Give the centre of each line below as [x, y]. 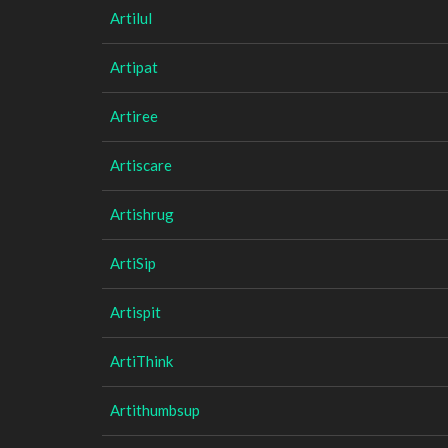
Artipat [134, 66]
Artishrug [142, 213]
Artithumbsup [155, 409]
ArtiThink [141, 360]
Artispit [135, 311]
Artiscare [141, 164]
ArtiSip [133, 262]
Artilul [131, 17]
